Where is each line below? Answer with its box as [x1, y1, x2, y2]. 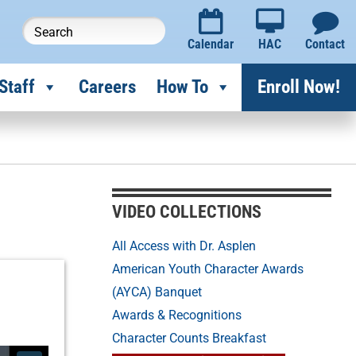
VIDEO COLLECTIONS [112, 202, 262, 222]
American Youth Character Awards [112, 261, 304, 277]
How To [157, 76, 208, 98]
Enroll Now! [257, 76, 340, 98]
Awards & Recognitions [112, 308, 242, 323]
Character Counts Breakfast [112, 331, 267, 346]
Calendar [188, 37, 234, 52]
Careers [79, 76, 136, 98]
